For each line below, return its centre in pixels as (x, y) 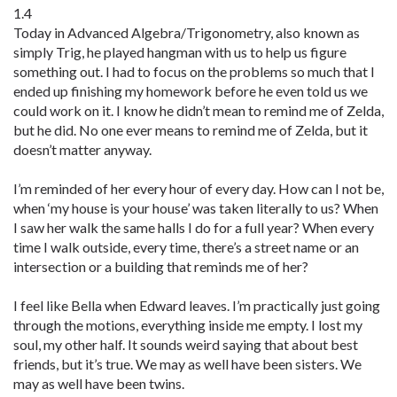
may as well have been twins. (99, 383)
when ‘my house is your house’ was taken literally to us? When (196, 208)
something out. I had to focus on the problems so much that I (194, 71)
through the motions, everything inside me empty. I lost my (188, 325)
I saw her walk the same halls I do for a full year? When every (194, 227)
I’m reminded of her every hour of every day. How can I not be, (198, 188)
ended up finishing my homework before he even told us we (191, 91)
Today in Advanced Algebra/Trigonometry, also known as (187, 32)
